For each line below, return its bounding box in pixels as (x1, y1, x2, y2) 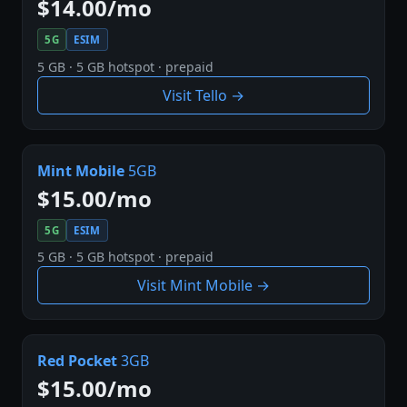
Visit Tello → (163, 84, 244, 105)
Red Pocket (37, 351, 117, 372)
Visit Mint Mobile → (137, 275, 270, 296)
